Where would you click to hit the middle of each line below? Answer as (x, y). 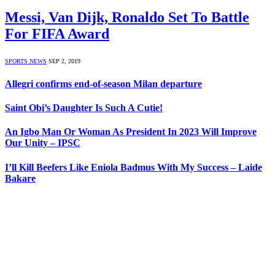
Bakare (20, 178)
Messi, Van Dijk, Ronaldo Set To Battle (127, 17)
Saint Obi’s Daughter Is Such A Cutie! (84, 108)
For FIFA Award (57, 33)
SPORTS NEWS (26, 61)
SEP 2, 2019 (64, 61)
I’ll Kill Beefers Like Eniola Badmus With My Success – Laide (134, 167)
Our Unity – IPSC (43, 143)
